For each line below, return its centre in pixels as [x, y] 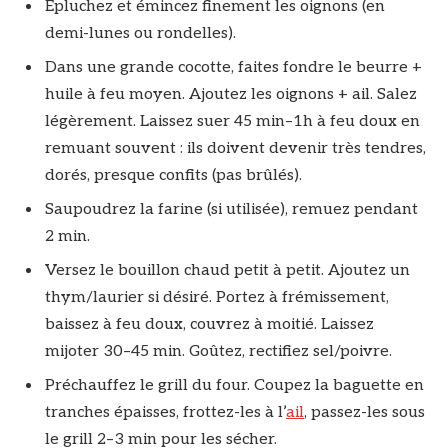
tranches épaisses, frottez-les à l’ [165, 412]
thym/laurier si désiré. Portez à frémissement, [217, 297]
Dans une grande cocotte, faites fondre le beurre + [233, 67]
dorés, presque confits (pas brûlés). [177, 175]
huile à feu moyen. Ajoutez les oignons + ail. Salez [231, 94]
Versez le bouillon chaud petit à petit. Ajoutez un [227, 270]
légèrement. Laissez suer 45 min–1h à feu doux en [232, 121]
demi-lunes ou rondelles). [144, 33]
